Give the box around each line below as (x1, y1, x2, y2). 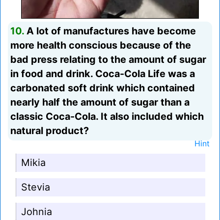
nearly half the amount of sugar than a (10, 96, 190, 109)
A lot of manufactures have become (24, 25, 196, 37)
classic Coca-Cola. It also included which (10, 110, 204, 123)
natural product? (10, 125, 89, 137)
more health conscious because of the (10, 39, 191, 52)
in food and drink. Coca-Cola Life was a (10, 68, 195, 80)
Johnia (21, 206, 52, 218)
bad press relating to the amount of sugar (10, 54, 206, 66)
